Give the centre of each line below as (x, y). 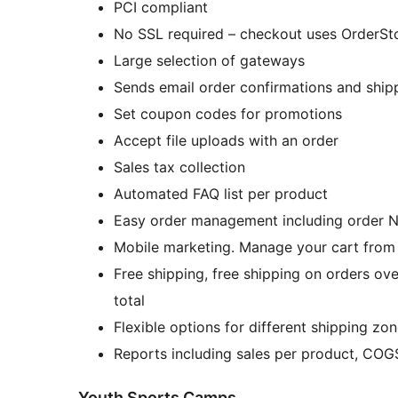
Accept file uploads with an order (226, 141)
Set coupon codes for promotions (228, 114)
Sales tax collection (179, 167)
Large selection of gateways (209, 61)
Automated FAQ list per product (221, 194)
